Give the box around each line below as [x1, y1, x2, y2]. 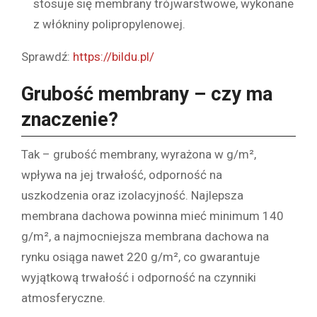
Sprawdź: [21, 49, 73, 64]
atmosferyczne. [21, 291, 105, 306]
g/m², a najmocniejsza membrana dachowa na [21, 229, 269, 244]
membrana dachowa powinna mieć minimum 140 [21, 209, 284, 224]
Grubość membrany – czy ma [21, 82, 272, 105]
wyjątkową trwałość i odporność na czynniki [21, 270, 256, 285]
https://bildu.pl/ [73, 49, 154, 64]
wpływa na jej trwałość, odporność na [21, 168, 222, 183]
